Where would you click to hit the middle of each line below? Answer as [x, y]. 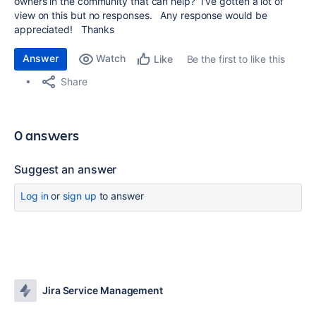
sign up [80, 196]
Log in [35, 196]
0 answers [47, 135]
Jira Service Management [103, 290]
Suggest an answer [66, 169]
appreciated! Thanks [65, 29]
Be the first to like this [236, 59]
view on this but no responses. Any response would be [141, 15]
